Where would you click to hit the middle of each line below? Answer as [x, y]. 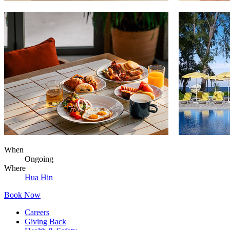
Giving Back [45, 221]
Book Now [22, 195]
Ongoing [39, 159]
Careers [37, 212]
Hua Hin [39, 177]
